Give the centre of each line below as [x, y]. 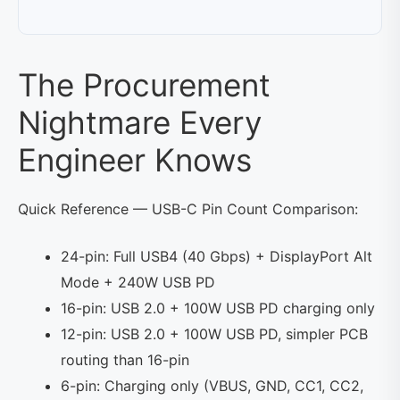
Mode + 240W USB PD [138, 282]
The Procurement [144, 85]
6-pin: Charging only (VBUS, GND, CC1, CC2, [212, 386]
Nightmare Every [140, 122]
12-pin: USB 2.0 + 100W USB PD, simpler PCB [214, 334]
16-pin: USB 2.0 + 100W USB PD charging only [218, 308]
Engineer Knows [135, 160]
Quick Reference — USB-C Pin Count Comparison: [188, 209]
